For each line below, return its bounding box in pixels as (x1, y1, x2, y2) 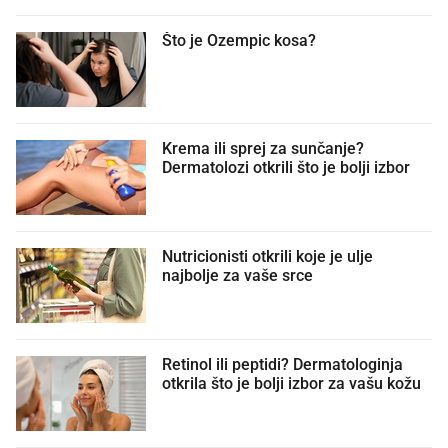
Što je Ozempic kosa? (162, 29, 316, 48)
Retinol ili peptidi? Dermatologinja (162, 353, 403, 372)
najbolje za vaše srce (162, 264, 313, 283)
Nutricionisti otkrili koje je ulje (162, 245, 373, 264)
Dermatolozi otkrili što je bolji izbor (162, 156, 410, 175)
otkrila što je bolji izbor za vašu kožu (162, 372, 421, 391)
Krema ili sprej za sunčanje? (162, 137, 364, 156)
